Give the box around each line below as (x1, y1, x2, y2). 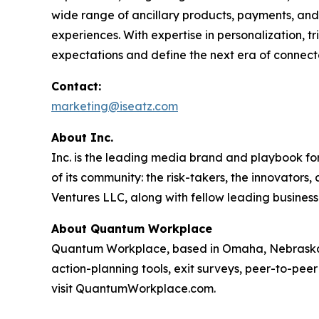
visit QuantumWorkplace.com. (51, 281, 216, 296)
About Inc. (51, 130, 113, 145)
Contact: (51, 78, 101, 93)
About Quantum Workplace (51, 221, 212, 236)
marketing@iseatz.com (51, 98, 178, 113)
